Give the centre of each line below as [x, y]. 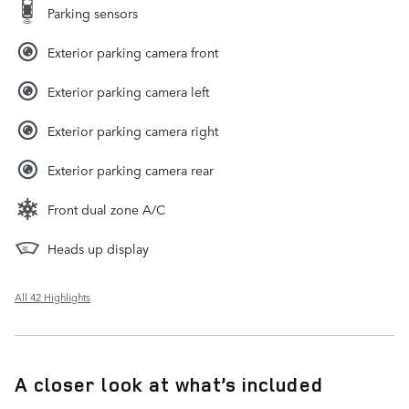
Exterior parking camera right [133, 131]
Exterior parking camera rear [131, 170]
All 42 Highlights [52, 298]
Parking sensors [93, 13]
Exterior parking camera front [133, 52]
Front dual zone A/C [106, 210]
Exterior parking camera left [128, 92]
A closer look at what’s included [169, 385]
